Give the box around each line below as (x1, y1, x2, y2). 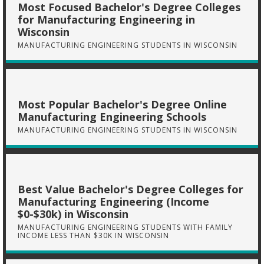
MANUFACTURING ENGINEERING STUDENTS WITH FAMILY (18, 222, 233, 232)
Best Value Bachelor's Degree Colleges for (18, 182, 243, 196)
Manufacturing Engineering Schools (18, 110, 206, 124)
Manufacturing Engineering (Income (18, 194, 209, 209)
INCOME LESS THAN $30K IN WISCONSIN (18, 230, 169, 240)
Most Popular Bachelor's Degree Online (18, 97, 227, 111)
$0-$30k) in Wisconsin (18, 207, 128, 221)
